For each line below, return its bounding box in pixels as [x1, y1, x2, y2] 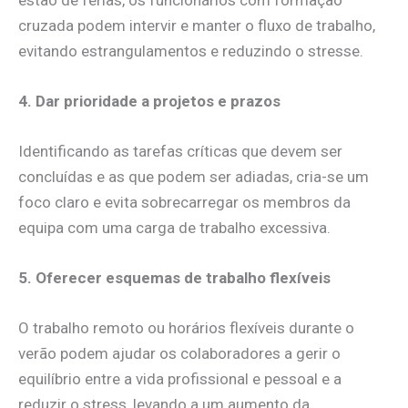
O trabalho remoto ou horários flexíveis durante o [18, 319, 354, 338]
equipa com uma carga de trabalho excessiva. [18, 219, 331, 238]
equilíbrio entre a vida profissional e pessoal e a [18, 370, 342, 389]
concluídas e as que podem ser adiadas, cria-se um [18, 168, 369, 187]
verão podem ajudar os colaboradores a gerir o [18, 344, 341, 363]
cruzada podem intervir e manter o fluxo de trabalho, [18, 15, 375, 35]
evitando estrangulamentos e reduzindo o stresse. [18, 41, 363, 60]
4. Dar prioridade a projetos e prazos [18, 91, 280, 110]
